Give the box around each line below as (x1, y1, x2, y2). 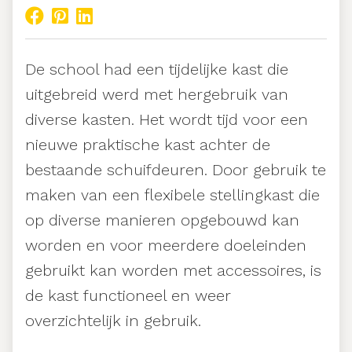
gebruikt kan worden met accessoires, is (25, 261, 321, 280)
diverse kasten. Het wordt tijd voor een (25, 110, 308, 130)
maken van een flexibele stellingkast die (25, 185, 320, 205)
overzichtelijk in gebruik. (25, 311, 201, 331)
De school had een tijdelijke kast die (25, 60, 288, 79)
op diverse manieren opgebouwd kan (25, 211, 299, 230)
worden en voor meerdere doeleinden (25, 236, 306, 255)
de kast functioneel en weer (25, 286, 231, 306)
